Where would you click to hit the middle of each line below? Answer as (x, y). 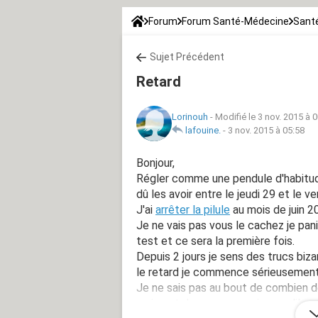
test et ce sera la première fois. (215, 241)
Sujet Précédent (187, 56)
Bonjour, (155, 163)
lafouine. (203, 130)
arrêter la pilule (193, 209)
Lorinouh (190, 116)
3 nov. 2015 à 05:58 (266, 130)
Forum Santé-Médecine (235, 21)
